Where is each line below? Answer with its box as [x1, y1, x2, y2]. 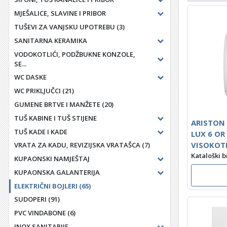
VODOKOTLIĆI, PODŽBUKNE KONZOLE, [14, 49, 135, 59]
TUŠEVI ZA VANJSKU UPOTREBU [14, 22, 115, 32]
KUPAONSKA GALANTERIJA [14, 167, 100, 177]
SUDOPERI [14, 195, 47, 204]
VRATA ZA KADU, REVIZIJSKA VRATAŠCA [14, 140, 140, 150]
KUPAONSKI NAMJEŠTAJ [14, 154, 90, 164]
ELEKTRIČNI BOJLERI [14, 181, 78, 191]
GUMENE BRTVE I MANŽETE [14, 99, 100, 109]
